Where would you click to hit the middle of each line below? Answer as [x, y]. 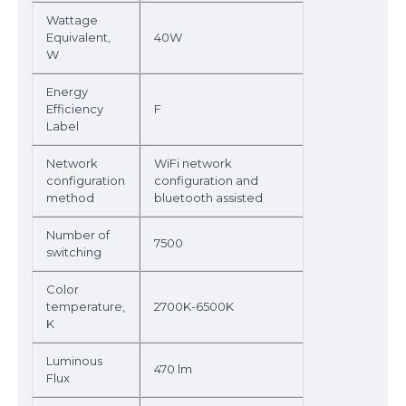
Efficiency [75, 109]
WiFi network [193, 163]
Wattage [72, 20]
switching [74, 252]
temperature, [86, 306]
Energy [67, 92]
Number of [78, 235]
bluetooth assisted [208, 198]
